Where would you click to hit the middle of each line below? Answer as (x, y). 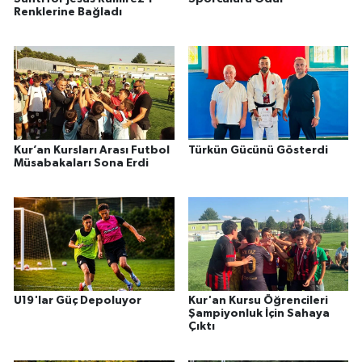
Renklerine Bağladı (68, 13)
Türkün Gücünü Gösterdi (258, 150)
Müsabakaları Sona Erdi (81, 163)
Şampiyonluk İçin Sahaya (259, 314)
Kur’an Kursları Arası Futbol (92, 150)
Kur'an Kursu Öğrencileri (258, 301)
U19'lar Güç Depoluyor (78, 301)
